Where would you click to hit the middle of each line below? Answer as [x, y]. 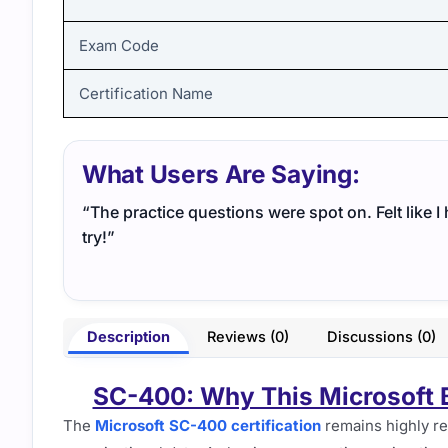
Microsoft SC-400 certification [208, 425]
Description [128, 337]
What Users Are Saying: [221, 174]
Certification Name [146, 93]
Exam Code [119, 45]
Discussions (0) [381, 337]
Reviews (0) [248, 337]
